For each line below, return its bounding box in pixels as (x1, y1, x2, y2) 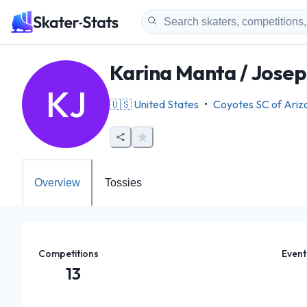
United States (134, 97, 199, 111)
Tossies (105, 177, 142, 188)
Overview (34, 177, 80, 188)
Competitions (38, 247, 99, 260)
